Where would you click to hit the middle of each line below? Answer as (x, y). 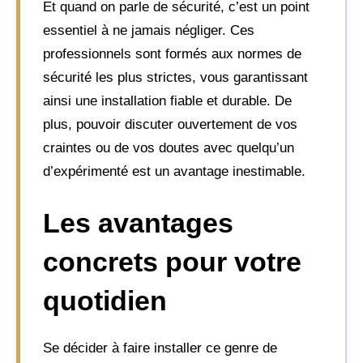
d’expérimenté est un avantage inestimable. (174, 171)
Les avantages (138, 223)
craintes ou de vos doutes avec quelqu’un (169, 147)
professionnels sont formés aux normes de (172, 53)
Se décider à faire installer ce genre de (160, 348)
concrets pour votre (172, 262)
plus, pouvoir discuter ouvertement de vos (170, 124)
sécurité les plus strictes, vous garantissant (175, 77)
